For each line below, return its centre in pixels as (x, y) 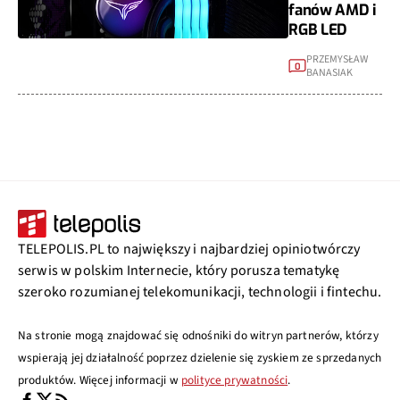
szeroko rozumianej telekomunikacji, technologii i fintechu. (200, 292)
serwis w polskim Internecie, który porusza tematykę (179, 271)
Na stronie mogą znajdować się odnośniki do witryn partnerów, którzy (198, 335)
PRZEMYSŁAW (337, 59)
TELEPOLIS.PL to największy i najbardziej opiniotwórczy (189, 249)
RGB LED (318, 30)
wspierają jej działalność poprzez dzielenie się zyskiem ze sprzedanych (200, 358)
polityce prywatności (234, 380)
